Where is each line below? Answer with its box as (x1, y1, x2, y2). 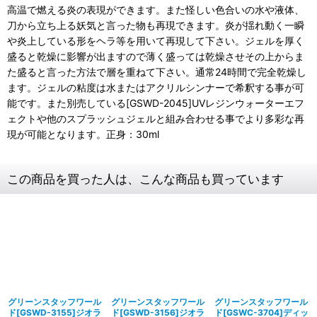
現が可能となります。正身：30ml (7, 128, 159, 140)
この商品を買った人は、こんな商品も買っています (7, 171, 284, 186)
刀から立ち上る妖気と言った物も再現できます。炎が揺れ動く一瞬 (7, 19, 304, 31)
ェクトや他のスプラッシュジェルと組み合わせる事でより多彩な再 (7, 113, 304, 125)
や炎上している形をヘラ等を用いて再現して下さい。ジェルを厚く (7, 35, 304, 47)
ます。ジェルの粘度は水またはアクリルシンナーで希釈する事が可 (7, 81, 304, 93)
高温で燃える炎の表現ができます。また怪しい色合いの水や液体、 (7, 4, 304, 16)
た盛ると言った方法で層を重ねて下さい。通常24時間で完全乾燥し (7, 66, 306, 78)
